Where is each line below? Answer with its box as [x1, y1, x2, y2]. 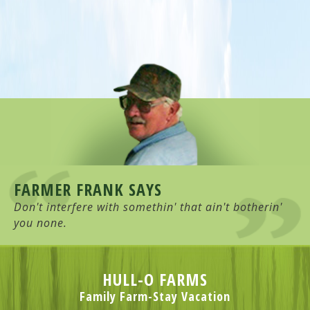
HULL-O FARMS [102, 268, 208, 291]
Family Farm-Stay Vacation [80, 288, 230, 305]
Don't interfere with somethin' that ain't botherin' [14, 199, 282, 215]
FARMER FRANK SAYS [14, 178, 162, 201]
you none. [14, 215, 67, 231]
